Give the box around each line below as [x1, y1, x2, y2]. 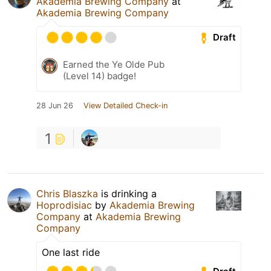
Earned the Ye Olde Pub [63, 58, 165, 70]
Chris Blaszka [36, 187, 98, 200]
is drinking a [98, 187, 157, 200]
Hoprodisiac [36, 198, 92, 211]
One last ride [42, 246, 100, 258]
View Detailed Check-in [83, 100, 168, 110]
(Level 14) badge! [63, 70, 136, 82]
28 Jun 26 [36, 100, 73, 110]
